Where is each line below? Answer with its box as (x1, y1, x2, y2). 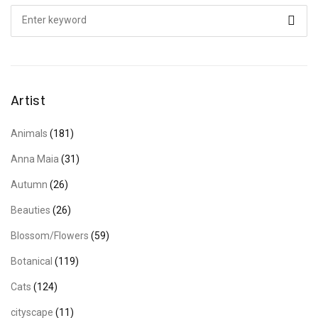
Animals (10, 127, 48, 139)
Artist (10, 91, 46, 109)
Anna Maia (10, 153, 59, 165)
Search (9, 6, 42, 18)
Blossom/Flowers (10, 229, 89, 241)
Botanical (10, 255, 53, 267)
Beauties (10, 204, 50, 216)
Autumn (10, 178, 48, 190)
